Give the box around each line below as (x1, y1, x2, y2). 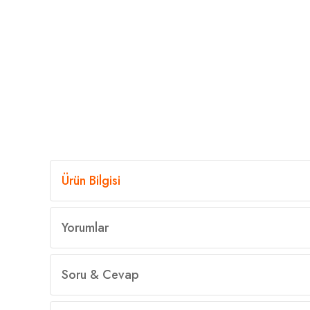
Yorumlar (62, 219, 109, 237)
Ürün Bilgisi (62, 172, 120, 190)
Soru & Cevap (62, 266, 139, 284)
